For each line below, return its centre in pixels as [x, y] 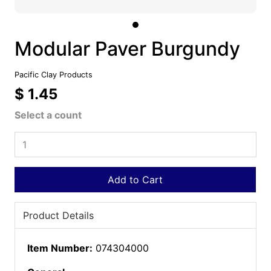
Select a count [48, 115]
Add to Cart [135, 180]
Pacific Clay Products [53, 75]
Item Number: [60, 248]
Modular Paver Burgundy [127, 49]
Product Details [58, 215]
